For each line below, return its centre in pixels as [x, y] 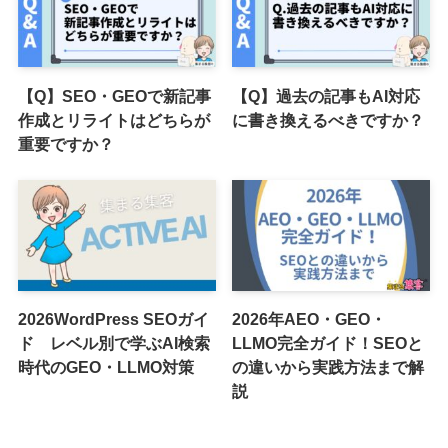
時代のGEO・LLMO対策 [105, 367]
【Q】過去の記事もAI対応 [326, 95]
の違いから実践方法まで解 [328, 367]
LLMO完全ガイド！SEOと [328, 343]
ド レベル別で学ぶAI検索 [113, 343]
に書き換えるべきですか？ [328, 119]
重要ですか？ [65, 143]
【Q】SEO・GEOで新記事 [114, 95]
